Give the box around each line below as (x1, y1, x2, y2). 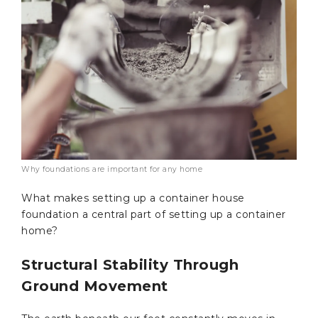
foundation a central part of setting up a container (21, 207, 286, 221)
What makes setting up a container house (21, 191, 245, 204)
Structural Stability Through (21, 256, 238, 273)
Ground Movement (21, 277, 168, 295)
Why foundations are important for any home (21, 164, 202, 174)
